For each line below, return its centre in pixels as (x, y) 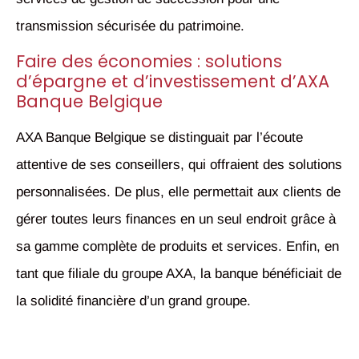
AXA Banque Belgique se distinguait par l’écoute (159, 138)
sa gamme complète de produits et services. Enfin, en (177, 247)
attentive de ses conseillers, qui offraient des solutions (179, 165)
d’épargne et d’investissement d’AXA (173, 82)
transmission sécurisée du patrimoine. (130, 26)
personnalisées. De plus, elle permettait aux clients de (178, 192)
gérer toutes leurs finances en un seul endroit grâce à (176, 220)
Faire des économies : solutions (149, 62)
